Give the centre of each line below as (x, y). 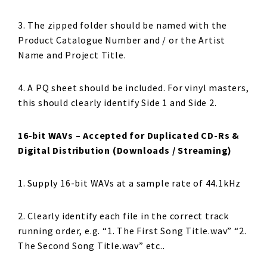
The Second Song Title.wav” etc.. (91, 246)
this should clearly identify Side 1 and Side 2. (117, 103)
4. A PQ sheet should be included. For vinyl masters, (133, 88)
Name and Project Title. (72, 55)
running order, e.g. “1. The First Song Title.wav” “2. (132, 231)
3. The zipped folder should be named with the (122, 25)
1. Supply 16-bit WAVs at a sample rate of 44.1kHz (130, 183)
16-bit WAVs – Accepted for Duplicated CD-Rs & (129, 135)
